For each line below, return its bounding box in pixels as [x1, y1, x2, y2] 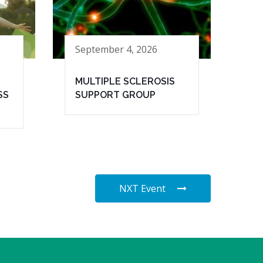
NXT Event [119, 182, 166, 195]
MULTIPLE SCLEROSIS [75, 76, 175, 87]
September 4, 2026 [75, 42, 157, 56]
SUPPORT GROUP [75, 89, 156, 101]
